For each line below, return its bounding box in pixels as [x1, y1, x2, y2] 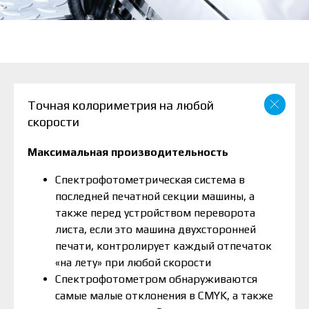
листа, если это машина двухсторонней [55, 223, 256, 237]
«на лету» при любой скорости [55, 256, 211, 270]
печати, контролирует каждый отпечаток [55, 239, 272, 253]
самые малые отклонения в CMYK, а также [55, 289, 273, 303]
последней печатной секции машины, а [55, 190, 255, 203]
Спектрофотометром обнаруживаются [55, 272, 257, 286]
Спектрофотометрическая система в [55, 173, 245, 187]
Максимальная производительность [28, 146, 228, 159]
